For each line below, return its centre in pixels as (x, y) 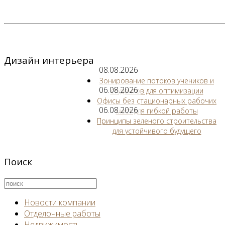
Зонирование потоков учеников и (157, 80)
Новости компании (60, 202)
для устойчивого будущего (157, 131)
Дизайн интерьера (49, 60)
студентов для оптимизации (157, 90)
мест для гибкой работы (157, 110)
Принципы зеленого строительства (157, 121)
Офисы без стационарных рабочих (157, 100)
